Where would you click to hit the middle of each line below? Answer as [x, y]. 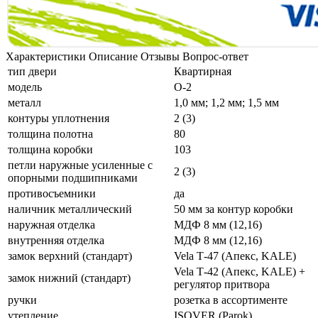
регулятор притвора [222, 284]
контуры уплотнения [59, 118]
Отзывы [160, 56]
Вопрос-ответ [215, 56]
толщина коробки [50, 149]
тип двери [32, 71]
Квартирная [203, 71]
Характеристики [46, 56]
